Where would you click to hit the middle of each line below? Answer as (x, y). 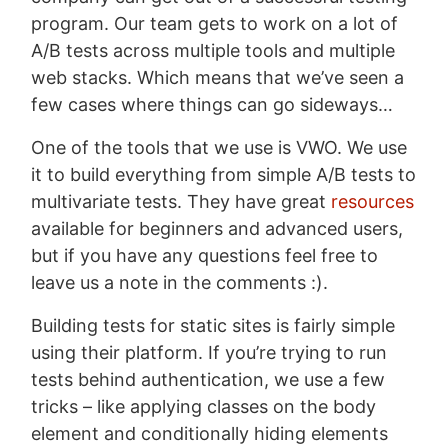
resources (373, 202)
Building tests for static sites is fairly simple (213, 326)
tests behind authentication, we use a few (208, 380)
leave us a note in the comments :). (180, 283)
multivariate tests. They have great (181, 202)
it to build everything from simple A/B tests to (224, 175)
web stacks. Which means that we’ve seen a (218, 78)
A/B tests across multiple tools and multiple (213, 51)
